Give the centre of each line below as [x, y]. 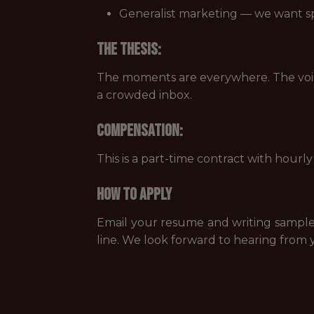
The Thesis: [129, 49]
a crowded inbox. [144, 95]
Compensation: [140, 131]
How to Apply [134, 194]
